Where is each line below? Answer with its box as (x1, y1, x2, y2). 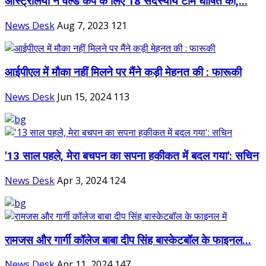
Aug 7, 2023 (57, 19, 109, 33)
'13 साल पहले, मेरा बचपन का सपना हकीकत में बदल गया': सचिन (5, 150, 259, 163)
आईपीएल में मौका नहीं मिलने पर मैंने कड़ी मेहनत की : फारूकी (5, 65, 242, 79)
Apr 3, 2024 (57, 174, 107, 187)
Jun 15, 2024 (57, 90, 111, 103)
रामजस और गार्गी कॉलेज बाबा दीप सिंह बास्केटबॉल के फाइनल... (5, 233, 251, 247)
